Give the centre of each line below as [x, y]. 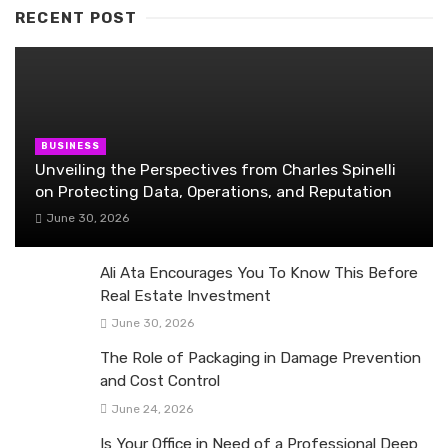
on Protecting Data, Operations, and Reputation [213, 191]
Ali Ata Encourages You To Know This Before [259, 273]
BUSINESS [70, 145]
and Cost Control [160, 381]
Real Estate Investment [185, 296]
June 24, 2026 [151, 408]
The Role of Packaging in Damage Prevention [260, 358]
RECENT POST [76, 18]
